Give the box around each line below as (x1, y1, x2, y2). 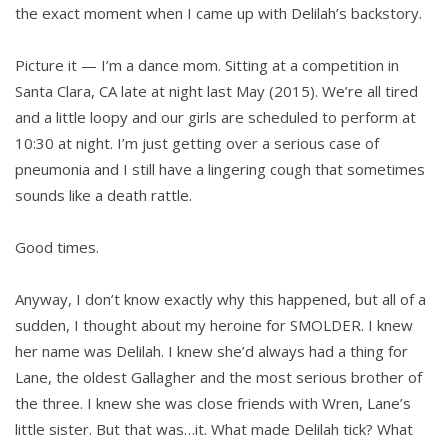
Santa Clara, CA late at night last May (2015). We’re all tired (15, 81, 418, 102)
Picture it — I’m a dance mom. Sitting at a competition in (15, 55, 399, 76)
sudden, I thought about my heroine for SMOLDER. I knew (15, 315, 413, 336)
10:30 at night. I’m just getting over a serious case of (15, 133, 379, 154)
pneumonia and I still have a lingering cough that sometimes (15, 159, 425, 180)
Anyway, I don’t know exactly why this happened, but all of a (15, 289, 426, 310)
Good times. (15, 237, 99, 258)
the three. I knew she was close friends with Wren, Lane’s (15, 393, 411, 414)
